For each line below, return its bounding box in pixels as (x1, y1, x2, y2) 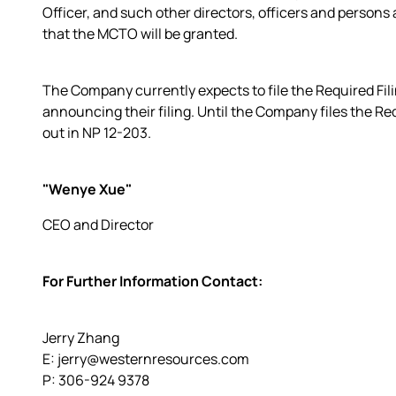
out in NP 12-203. (42, 122, 151, 142)
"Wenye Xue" (42, 179, 132, 199)
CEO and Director (42, 214, 154, 234)
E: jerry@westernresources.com (42, 348, 249, 369)
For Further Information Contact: (42, 270, 263, 291)
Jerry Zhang (42, 327, 119, 347)
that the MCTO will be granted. (42, 23, 238, 43)
